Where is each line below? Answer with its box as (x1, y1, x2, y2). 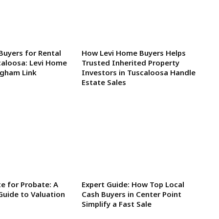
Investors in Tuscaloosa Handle (81, 67, 196, 77)
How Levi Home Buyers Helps (81, 47, 186, 58)
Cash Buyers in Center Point (81, 189, 181, 199)
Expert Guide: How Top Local (81, 179, 184, 189)
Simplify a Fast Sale (81, 198, 152, 209)
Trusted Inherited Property (81, 57, 179, 67)
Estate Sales (81, 77, 126, 87)
